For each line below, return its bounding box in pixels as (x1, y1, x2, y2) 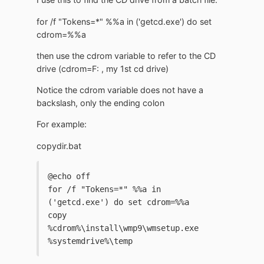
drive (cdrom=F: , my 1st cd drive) (37, 63, 169, 74)
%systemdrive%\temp (48, 236, 133, 246)
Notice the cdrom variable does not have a (37, 85, 203, 95)
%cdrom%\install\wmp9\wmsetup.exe (48, 223, 199, 233)
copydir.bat (37, 140, 81, 151)
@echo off (48, 171, 90, 181)
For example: (37, 119, 87, 130)
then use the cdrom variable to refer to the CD (37, 50, 216, 61)
